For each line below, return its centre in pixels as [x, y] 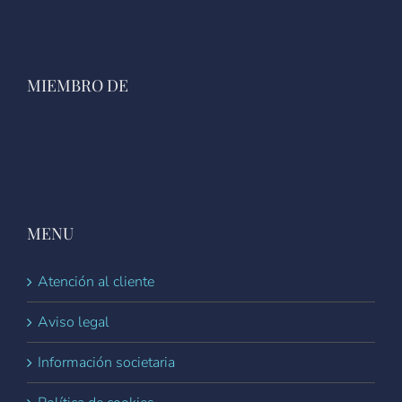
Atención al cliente [96, 281]
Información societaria [106, 362]
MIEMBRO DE [78, 85]
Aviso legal [74, 322]
